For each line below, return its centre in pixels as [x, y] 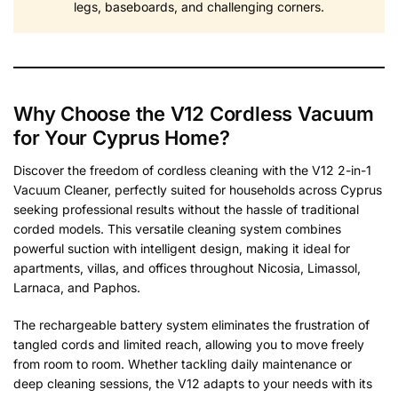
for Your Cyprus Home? [122, 138]
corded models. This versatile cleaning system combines [177, 229]
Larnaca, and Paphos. [77, 288]
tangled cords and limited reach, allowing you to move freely [189, 344]
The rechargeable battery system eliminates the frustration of [191, 324]
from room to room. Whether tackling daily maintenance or [183, 363]
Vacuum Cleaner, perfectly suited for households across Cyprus [198, 190]
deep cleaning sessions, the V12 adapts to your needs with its [193, 383]
